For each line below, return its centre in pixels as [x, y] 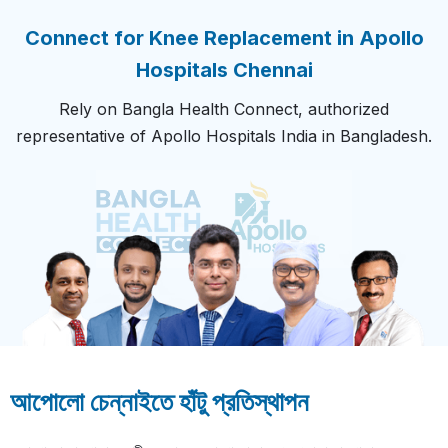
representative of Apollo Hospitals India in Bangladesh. [224, 136]
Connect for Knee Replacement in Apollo [224, 38]
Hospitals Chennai [224, 70]
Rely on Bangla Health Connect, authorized [224, 109]
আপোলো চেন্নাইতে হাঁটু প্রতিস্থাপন [159, 401]
